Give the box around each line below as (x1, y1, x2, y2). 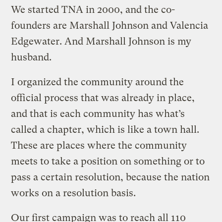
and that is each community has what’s (11, 108, 185, 119)
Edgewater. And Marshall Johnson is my (11, 35, 192, 47)
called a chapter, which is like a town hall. (11, 123, 200, 135)
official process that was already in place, (11, 92, 195, 104)
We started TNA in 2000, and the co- (11, 3, 175, 15)
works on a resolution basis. (11, 187, 139, 199)
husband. (11, 51, 52, 63)
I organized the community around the (11, 76, 184, 88)
